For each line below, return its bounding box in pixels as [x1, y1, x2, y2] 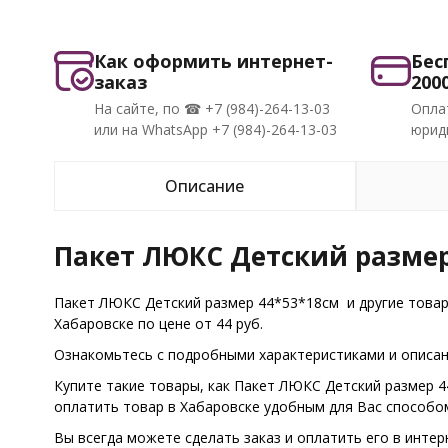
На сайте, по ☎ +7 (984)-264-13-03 [93, 99, 330, 118]
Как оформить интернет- [93, 49, 333, 73]
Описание [165, 175, 245, 197]
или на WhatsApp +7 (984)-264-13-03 [93, 120, 337, 139]
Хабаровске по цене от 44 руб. [53, 314, 263, 333]
